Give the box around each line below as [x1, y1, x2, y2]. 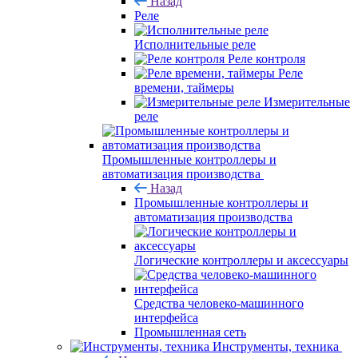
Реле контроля [228, 51, 305, 66]
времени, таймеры [134, 80, 234, 94]
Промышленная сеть [134, 324, 246, 339]
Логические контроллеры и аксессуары [134, 253, 348, 267]
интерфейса [134, 310, 198, 324]
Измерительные [264, 94, 350, 109]
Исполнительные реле [134, 37, 256, 51]
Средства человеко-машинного [134, 296, 304, 310]
